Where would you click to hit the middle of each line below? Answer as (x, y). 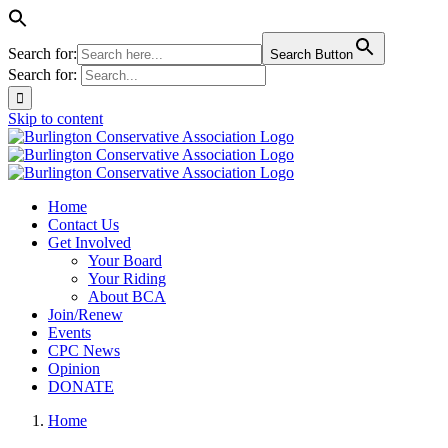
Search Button (311, 54)
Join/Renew (85, 314)
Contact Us (83, 224)
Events (69, 332)
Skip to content (55, 118)
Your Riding (127, 278)
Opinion (74, 368)
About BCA (127, 296)
